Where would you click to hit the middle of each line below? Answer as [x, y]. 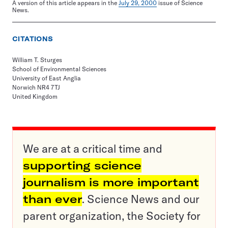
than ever [52, 199]
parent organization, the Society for [112, 216]
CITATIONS [33, 39]
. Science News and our [141, 199]
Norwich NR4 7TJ [36, 87]
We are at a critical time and [93, 149]
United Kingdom [35, 96]
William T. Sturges [37, 60]
